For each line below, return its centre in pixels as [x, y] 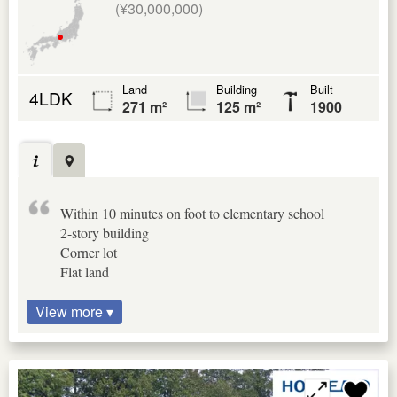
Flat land [85, 271]
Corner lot [89, 252]
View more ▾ [74, 311]
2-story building [105, 232]
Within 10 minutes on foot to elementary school [192, 213]
